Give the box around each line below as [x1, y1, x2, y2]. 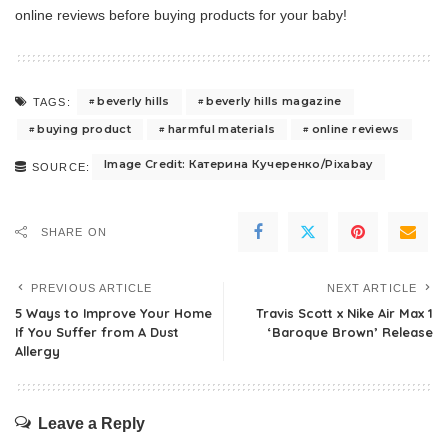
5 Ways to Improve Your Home [15, 304, 212, 321]
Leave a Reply [38, 414, 145, 432]
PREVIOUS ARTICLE [31, 281, 153, 294]
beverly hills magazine [206, 94, 342, 109]
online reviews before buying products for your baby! [15, 6, 347, 23]
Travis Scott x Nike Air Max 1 [256, 304, 433, 321]
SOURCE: [32, 160, 90, 173]
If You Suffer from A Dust [15, 323, 179, 340]
